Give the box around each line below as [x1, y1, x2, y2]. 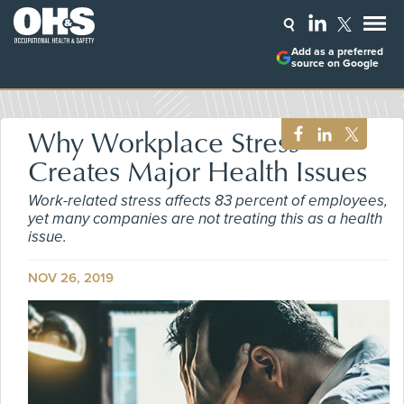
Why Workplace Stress [28, 121, 299, 161]
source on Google [290, 57, 379, 70]
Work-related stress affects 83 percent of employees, [28, 191, 388, 210]
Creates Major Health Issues [28, 150, 367, 190]
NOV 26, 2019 [28, 270, 114, 286]
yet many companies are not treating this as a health [28, 209, 382, 228]
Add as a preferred [290, 45, 383, 59]
